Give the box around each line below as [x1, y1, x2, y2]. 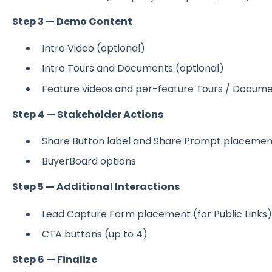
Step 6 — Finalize [12, 252, 97, 267]
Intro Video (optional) [41, 41, 145, 56]
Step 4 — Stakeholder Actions [12, 107, 163, 121]
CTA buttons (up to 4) [41, 226, 148, 241]
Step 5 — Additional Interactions [12, 180, 180, 194]
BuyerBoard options [41, 154, 136, 169]
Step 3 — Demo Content [12, 14, 132, 29]
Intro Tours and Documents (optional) [41, 61, 224, 76]
